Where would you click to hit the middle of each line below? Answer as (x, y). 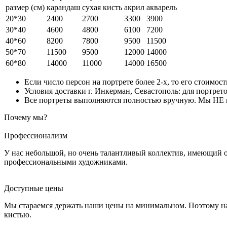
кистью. (18, 214)
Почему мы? (26, 117)
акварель (162, 7)
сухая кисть (102, 7)
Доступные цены (34, 188)
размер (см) (25, 7)
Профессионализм (36, 135)
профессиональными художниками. (66, 162)
